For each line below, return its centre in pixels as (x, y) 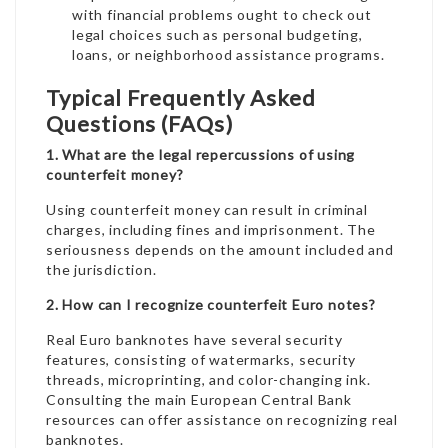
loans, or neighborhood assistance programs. (228, 54)
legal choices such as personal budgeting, (217, 34)
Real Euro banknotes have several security (194, 339)
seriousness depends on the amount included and (220, 249)
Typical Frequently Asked (181, 97)
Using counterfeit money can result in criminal (207, 209)
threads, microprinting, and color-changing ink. (208, 379)
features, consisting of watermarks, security (201, 359)
